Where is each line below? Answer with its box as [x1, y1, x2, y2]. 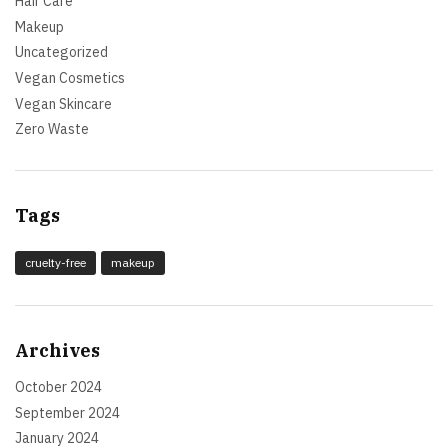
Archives [15, 339, 100, 363]
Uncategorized [15, 43, 108, 62]
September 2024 [15, 403, 120, 422]
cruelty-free [25, 255, 86, 271]
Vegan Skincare [15, 94, 112, 113]
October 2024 [15, 378, 102, 397]
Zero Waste [15, 120, 89, 139]
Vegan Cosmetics [15, 68, 125, 87]
